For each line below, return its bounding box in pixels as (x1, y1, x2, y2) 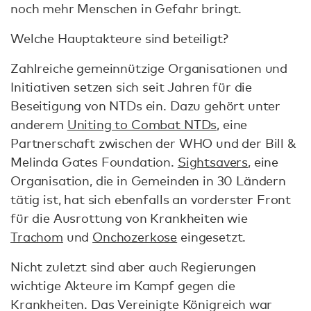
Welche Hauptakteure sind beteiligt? (10, 30, 228, 46)
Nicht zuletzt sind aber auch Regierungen (10, 258, 256, 274)
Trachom (10, 228, 63, 244)
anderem (10, 116, 67, 132)
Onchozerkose (92, 228, 178, 244)
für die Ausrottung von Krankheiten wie (10, 210, 248, 226)
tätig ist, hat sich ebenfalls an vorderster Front (10, 191, 292, 207)
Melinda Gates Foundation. (10, 153, 178, 169)
